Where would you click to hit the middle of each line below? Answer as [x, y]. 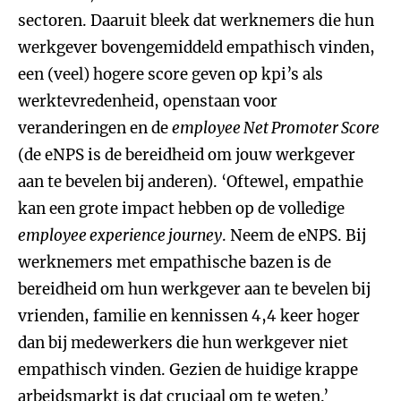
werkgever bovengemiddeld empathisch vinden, [196, 47]
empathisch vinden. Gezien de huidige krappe [188, 370]
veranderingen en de [95, 128]
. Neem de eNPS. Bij [294, 235]
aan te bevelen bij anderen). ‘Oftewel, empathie [191, 182]
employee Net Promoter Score [276, 128]
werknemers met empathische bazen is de [175, 262]
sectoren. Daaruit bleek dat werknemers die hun [196, 21]
